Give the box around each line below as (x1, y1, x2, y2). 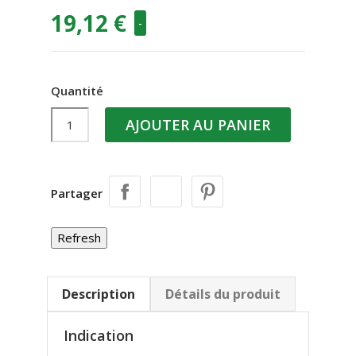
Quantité (51, 83, 103, 99)
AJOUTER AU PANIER (126, 115, 270, 135)
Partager (51, 185, 103, 202)
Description (62, 285, 135, 304)
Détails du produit (165, 285, 281, 304)
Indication (64, 326, 133, 346)
